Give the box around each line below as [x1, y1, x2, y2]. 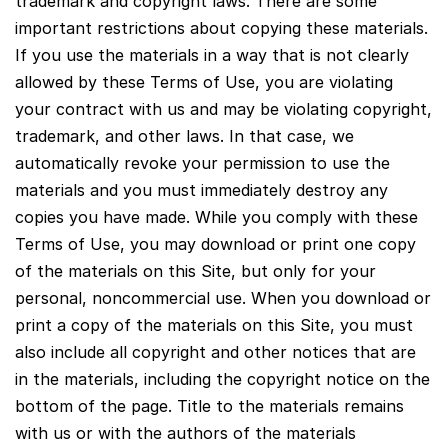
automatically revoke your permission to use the [15, 152, 390, 173]
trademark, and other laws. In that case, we [15, 125, 354, 146]
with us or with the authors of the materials [15, 422, 356, 443]
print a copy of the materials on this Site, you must [15, 314, 413, 335]
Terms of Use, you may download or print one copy [15, 233, 416, 254]
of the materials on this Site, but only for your [15, 260, 376, 281]
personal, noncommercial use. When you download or [15, 287, 431, 308]
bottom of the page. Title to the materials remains [15, 395, 404, 416]
